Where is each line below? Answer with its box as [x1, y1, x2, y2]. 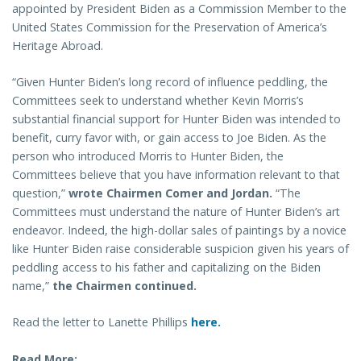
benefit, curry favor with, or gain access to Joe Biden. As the [12, 130, 326, 146]
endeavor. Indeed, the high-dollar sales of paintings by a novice [12, 222, 346, 239]
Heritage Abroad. [12, 37, 106, 53]
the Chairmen [52, 278, 131, 294]
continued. [135, 278, 197, 294]
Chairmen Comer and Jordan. [106, 185, 276, 201]
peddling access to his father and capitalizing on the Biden [12, 259, 321, 276]
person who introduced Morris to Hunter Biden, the [12, 148, 284, 164]
